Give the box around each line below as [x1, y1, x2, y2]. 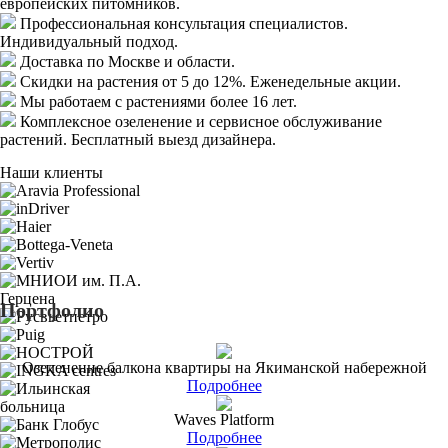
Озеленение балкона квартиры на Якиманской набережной [21, 358, 427, 376]
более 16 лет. [210, 92, 297, 110]
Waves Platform [174, 410, 274, 428]
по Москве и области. [83, 52, 235, 70]
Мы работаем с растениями [20, 92, 210, 110]
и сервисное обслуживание [192, 112, 382, 130]
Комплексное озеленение [20, 112, 192, 130]
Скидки [20, 72, 73, 90]
